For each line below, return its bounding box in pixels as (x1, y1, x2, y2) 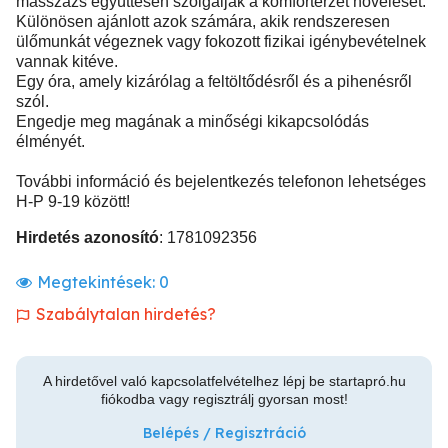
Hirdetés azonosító (16, 229, 159, 246)
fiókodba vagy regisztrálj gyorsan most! (100, 391, 348, 407)
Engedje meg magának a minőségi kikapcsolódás (16, 113, 369, 130)
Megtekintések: (37, 272, 159, 292)
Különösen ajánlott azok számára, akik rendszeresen (16, 13, 390, 30)
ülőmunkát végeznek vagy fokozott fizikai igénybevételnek (16, 33, 426, 50)
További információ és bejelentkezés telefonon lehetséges (16, 173, 426, 190)
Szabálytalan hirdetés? (36, 304, 216, 324)
